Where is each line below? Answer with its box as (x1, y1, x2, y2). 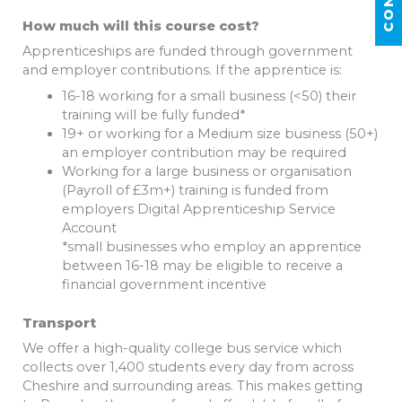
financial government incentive (61, 275, 267, 293)
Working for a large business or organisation (61, 162, 352, 179)
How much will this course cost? (22, 18, 259, 35)
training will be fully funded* (61, 106, 245, 123)
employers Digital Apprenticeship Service (61, 200, 336, 217)
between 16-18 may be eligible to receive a (61, 257, 343, 274)
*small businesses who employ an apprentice (61, 238, 362, 255)
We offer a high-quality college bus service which (22, 339, 342, 356)
